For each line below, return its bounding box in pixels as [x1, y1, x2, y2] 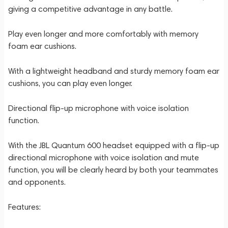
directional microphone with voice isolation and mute [8, 153, 199, 162]
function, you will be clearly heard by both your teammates [8, 165, 218, 175]
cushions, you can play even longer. [8, 78, 132, 88]
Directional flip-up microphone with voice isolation [8, 103, 189, 113]
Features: [8, 202, 41, 212]
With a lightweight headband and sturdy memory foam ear [8, 66, 219, 76]
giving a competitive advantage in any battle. [8, 4, 173, 14]
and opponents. [8, 177, 66, 187]
